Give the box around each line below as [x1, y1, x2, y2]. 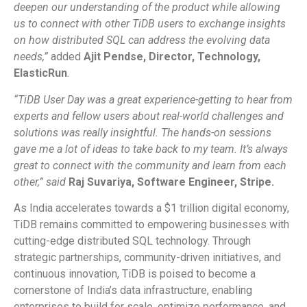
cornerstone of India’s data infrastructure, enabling [14, 283, 252, 297]
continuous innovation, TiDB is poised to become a [14, 267, 256, 280]
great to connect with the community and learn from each [14, 158, 286, 172]
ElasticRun [14, 66, 67, 80]
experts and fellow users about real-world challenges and [14, 109, 284, 123]
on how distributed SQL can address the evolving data [14, 34, 270, 47]
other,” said [14, 175, 69, 188]
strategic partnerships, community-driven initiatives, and [14, 250, 281, 264]
